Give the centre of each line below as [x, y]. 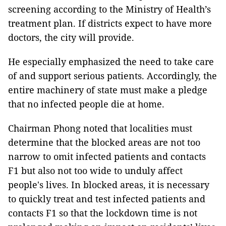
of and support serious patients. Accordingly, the [112, 76]
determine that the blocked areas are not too [104, 142]
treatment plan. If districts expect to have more [110, 23]
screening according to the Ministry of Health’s [109, 9]
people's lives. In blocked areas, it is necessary [109, 185]
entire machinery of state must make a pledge [108, 90]
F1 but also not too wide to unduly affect [95, 171]
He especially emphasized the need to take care [111, 62]
